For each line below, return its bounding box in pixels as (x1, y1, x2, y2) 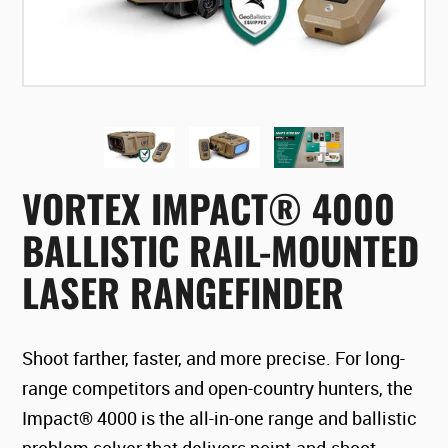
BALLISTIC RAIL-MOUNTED (22, 221, 420, 278)
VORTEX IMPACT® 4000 (22, 179, 396, 236)
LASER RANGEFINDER (22, 263, 345, 320)
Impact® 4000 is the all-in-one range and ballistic (22, 405, 418, 430)
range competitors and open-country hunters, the (22, 375, 414, 400)
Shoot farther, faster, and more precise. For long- (22, 345, 406, 370)
